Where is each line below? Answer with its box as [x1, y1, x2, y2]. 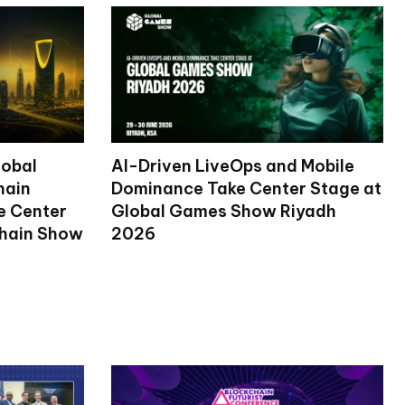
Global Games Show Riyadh [110, 200, 336, 221]
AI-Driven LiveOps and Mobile [110, 155, 354, 176]
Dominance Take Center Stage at [110, 177, 381, 199]
